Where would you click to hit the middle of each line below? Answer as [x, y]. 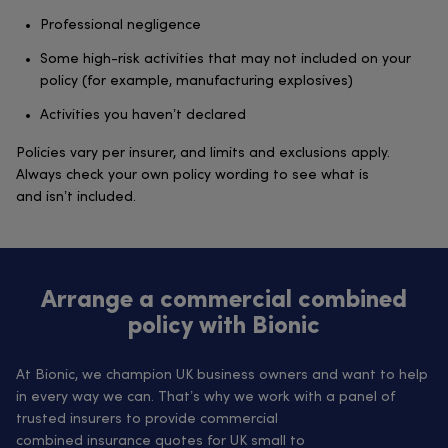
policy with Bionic [224, 327]
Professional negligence [122, 25]
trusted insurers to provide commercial [147, 419]
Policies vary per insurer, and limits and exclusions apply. [203, 153]
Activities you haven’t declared [145, 115]
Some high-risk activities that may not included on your [225, 59]
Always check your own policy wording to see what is [192, 175]
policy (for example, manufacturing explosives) [198, 81]
